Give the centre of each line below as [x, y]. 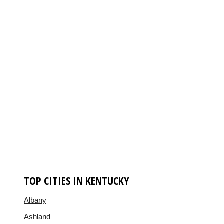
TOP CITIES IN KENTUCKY [77, 180]
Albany [35, 200]
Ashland [37, 216]
